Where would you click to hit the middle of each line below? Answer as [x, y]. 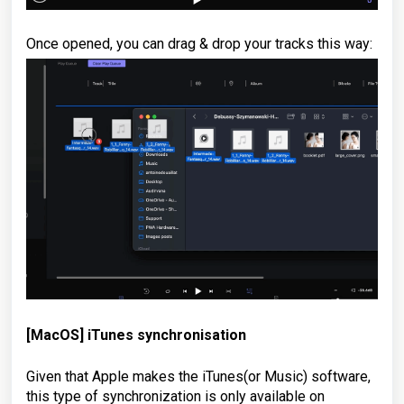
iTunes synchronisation [165, 335]
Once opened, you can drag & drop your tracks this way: [199, 44]
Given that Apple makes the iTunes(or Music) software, [198, 377]
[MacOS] [55, 335]
